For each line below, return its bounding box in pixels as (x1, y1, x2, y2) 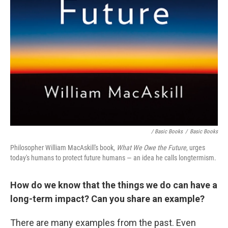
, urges (186, 143, 205, 152)
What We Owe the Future (117, 143, 186, 152)
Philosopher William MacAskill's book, (10, 143, 117, 152)
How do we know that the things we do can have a (10, 179, 217, 190)
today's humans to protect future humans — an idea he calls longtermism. (10, 153, 216, 162)
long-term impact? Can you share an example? (10, 193, 205, 204)
